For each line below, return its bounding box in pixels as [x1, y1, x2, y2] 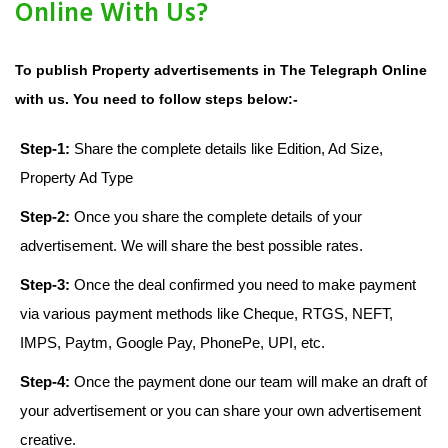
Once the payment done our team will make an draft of [70, 373, 427, 391]
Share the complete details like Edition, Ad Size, [70, 140, 383, 158]
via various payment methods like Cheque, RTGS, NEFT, [20, 305, 393, 323]
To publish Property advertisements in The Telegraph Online [15, 62, 427, 79]
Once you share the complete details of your [70, 208, 362, 226]
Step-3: [20, 276, 70, 294]
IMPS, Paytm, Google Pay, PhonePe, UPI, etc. [20, 334, 325, 352]
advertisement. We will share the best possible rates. [20, 237, 363, 255]
